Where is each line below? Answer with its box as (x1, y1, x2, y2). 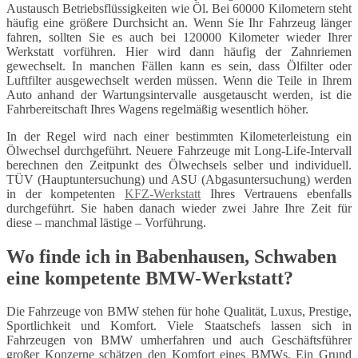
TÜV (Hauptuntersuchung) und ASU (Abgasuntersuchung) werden (6, 172, 352, 186)
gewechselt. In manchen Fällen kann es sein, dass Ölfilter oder (6, 58, 352, 73)
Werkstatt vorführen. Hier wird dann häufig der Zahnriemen (6, 44, 352, 58)
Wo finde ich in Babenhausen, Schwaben (6, 245, 336, 267)
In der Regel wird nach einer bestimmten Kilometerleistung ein (6, 129, 352, 143)
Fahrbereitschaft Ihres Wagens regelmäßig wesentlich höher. (6, 101, 308, 116)
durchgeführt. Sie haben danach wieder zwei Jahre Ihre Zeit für (6, 201, 352, 215)
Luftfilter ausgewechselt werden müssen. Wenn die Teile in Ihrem (6, 73, 352, 87)
